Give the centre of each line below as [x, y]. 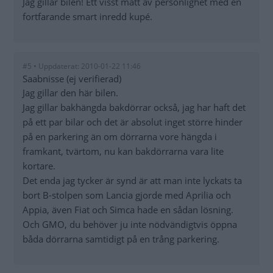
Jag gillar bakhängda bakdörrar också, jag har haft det [134, 108]
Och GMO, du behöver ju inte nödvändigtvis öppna [130, 225]
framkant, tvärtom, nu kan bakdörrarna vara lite [123, 151]
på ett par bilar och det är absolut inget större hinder [133, 122]
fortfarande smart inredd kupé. [87, 17]
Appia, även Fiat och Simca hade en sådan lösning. [128, 210]
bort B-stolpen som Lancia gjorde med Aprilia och [127, 195]
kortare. [39, 166]
